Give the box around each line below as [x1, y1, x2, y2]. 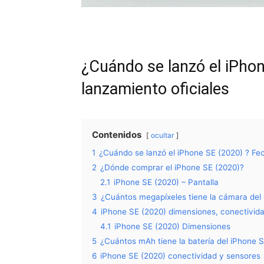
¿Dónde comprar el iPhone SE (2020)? [100, 162, 244, 172]
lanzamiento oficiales [81, 79, 229, 98]
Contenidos [92, 128, 141, 140]
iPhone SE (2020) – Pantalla [114, 177, 219, 187]
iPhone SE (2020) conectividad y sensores [100, 250, 260, 260]
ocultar [151, 130, 174, 140]
